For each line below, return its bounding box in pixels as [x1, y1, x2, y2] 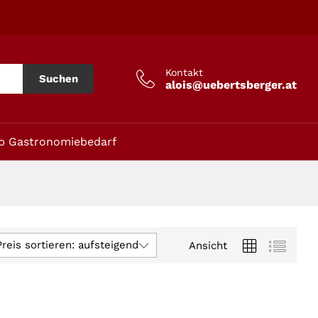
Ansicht [189, 238, 227, 252]
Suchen [38, 72, 78, 86]
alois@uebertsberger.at [165, 77, 297, 92]
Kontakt [165, 66, 203, 78]
